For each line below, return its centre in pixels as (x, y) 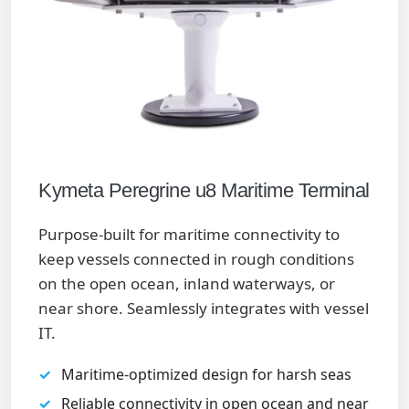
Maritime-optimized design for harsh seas (206, 374)
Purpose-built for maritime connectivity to (189, 234)
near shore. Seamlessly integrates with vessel (204, 308)
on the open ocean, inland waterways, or (187, 283)
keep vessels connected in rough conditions (196, 259)
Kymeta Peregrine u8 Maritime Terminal (204, 190)
